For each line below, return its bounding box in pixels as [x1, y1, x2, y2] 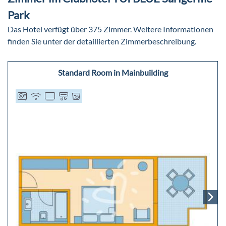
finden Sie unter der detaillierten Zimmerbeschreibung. [8, 36, 196, 46]
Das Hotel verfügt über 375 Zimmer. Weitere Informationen [8, 24, 213, 34]
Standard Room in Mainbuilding [58, 68, 168, 78]
